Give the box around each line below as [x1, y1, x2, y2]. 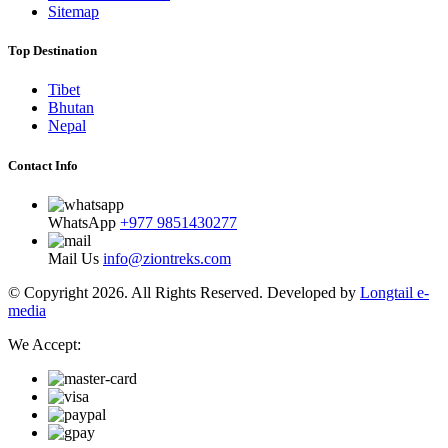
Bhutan [48, 99, 94, 117]
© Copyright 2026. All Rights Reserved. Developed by [8, 283, 360, 301]
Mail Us [48, 249, 99, 267]
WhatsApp [48, 213, 116, 231]
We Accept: [8, 335, 81, 353]
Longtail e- [360, 283, 429, 301]
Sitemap [48, 3, 99, 21]
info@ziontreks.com [103, 249, 231, 267]
